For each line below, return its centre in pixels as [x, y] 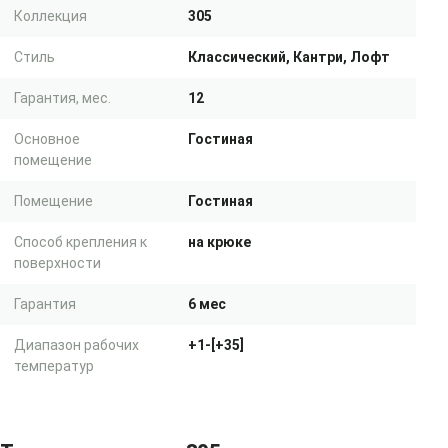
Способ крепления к [80, 242]
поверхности [57, 263]
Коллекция [50, 16]
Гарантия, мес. [62, 98]
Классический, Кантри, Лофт [289, 57]
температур [54, 366]
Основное [47, 139]
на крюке [219, 242]
